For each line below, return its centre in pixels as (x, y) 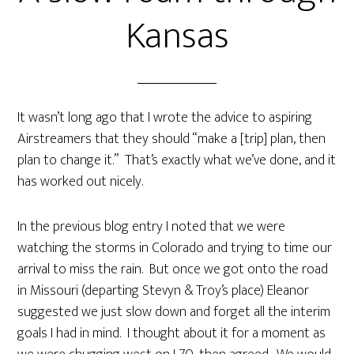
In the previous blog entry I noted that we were (152, 227)
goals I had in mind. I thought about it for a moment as (172, 333)
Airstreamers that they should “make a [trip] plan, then (172, 139)
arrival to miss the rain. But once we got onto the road (173, 269)
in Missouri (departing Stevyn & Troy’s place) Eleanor (164, 291)
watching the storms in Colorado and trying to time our (175, 248)
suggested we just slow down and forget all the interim (174, 312)
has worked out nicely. (81, 182)
